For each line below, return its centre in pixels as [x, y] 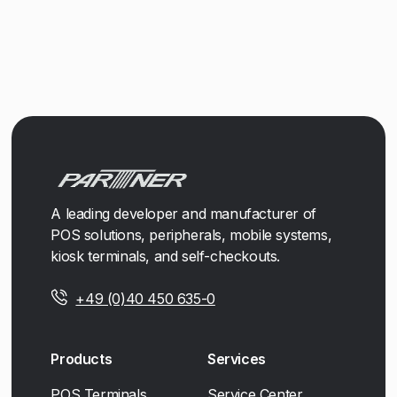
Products [82, 359]
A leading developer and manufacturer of [183, 214]
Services [236, 359]
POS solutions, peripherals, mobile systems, [191, 235]
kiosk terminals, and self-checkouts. [166, 257]
